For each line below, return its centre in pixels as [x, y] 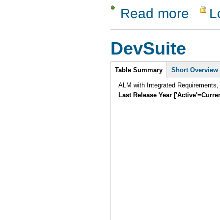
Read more [155, 14]
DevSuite [148, 49]
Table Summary [139, 70]
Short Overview [195, 70]
